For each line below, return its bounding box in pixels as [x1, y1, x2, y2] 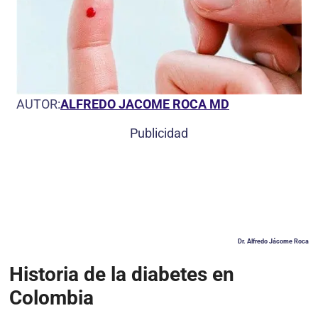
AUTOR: [16, 96, 60, 111]
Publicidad [130, 125, 188, 141]
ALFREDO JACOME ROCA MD [60, 96, 229, 111]
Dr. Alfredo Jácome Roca [238, 237, 309, 245]
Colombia [9, 286, 94, 310]
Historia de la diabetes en [9, 263, 234, 287]
